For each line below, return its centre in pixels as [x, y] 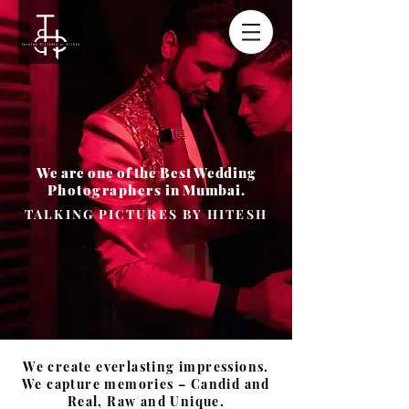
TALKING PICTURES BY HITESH [146, 214]
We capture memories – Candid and [146, 384]
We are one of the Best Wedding [146, 173]
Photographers [105, 190]
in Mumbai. [204, 190]
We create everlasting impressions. [146, 367]
